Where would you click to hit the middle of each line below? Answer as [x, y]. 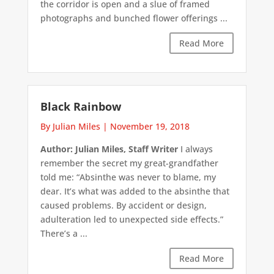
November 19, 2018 [150, 127]
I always [195, 149]
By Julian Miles [70, 127]
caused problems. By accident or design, [123, 206]
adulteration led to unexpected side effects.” [131, 220]
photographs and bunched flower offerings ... [134, 18]
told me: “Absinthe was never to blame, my [128, 177]
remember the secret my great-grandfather [129, 163]
